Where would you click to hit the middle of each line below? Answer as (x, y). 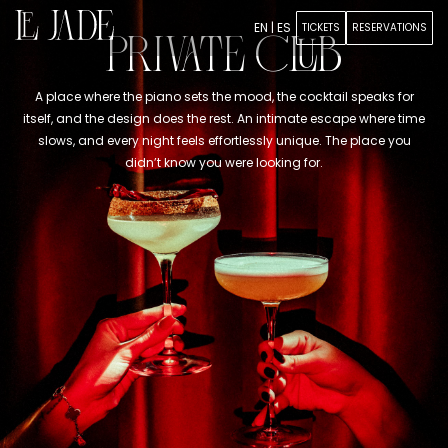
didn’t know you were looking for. (224, 162)
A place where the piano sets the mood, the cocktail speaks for (224, 96)
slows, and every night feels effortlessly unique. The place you (224, 140)
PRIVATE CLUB (224, 56)
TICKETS (320, 27)
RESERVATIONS (389, 27)
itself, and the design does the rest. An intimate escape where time (224, 118)
